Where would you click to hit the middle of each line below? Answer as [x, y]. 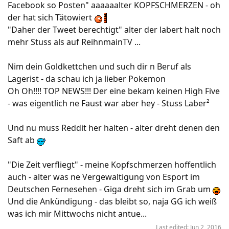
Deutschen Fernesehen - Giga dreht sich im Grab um [110, 189]
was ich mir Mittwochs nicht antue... [77, 214]
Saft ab [22, 140]
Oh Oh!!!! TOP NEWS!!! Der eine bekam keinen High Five [114, 91]
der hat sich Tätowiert [51, 17]
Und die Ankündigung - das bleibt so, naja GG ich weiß [112, 201]
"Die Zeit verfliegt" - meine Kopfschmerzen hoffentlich [112, 165]
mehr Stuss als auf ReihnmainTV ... [74, 42]
